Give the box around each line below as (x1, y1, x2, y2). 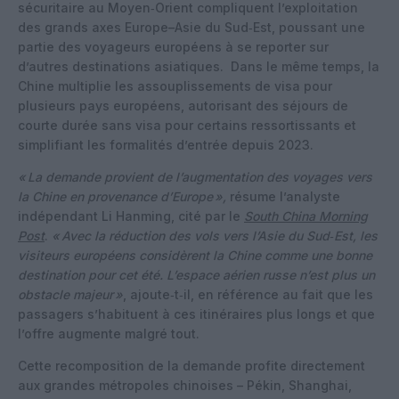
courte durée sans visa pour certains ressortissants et (18, 117, 356, 133)
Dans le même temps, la (224, 58, 379, 74)
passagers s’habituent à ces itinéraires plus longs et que (18, 305, 375, 322)
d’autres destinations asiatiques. (18, 58, 224, 74)
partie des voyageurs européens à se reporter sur (18, 38, 329, 54)
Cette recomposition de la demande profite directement (18, 357, 365, 373)
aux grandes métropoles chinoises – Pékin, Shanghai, (18, 377, 352, 393)
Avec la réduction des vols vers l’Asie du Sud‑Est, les (61, 227, 378, 243)
